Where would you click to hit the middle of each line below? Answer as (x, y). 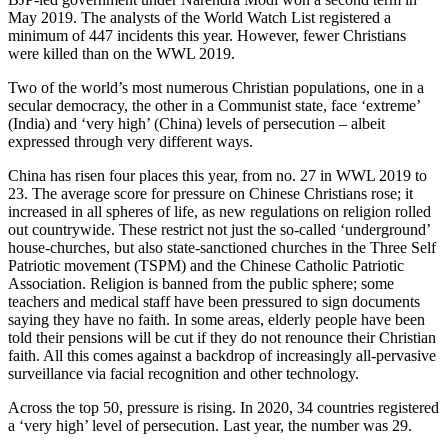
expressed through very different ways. (130, 141)
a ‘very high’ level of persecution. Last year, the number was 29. (210, 425)
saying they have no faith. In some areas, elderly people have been (216, 319)
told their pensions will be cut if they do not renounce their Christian (222, 337)
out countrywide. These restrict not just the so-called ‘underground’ (219, 229)
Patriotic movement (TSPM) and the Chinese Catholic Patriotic (206, 265)
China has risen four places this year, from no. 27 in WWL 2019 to (217, 175)
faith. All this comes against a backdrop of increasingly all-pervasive (222, 355)
